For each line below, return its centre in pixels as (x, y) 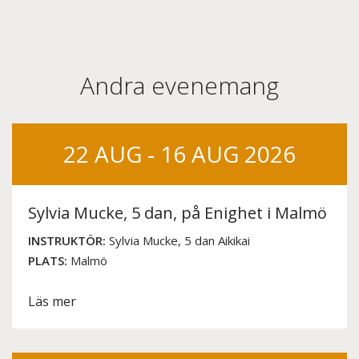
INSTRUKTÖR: (67, 241)
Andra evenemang (179, 86)
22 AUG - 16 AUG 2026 (179, 154)
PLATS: (48, 261)
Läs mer (52, 302)
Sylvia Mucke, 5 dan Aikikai (178, 241)
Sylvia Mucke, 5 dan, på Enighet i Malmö (177, 213)
